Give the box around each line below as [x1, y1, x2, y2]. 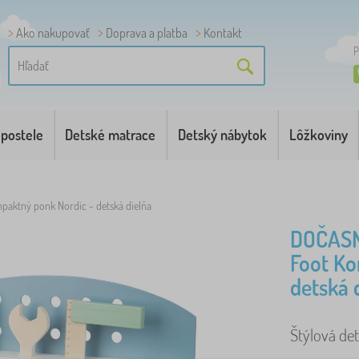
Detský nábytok [178, 126, 267, 143]
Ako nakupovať [16, 25, 90, 41]
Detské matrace [65, 126, 156, 143]
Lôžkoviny [288, 126, 348, 143]
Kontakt [204, 25, 242, 41]
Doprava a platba [106, 25, 188, 41]
